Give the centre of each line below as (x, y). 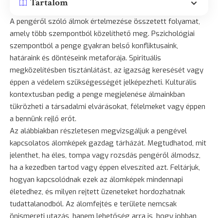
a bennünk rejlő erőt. (43, 118)
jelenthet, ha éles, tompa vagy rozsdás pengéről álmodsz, (105, 155)
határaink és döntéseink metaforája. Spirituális (85, 58)
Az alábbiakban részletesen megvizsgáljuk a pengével (98, 131)
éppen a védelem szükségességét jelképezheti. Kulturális (103, 82)
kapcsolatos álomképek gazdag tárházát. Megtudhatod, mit (108, 143)
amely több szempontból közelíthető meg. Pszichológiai (102, 33)
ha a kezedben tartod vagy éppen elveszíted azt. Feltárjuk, (105, 167)
